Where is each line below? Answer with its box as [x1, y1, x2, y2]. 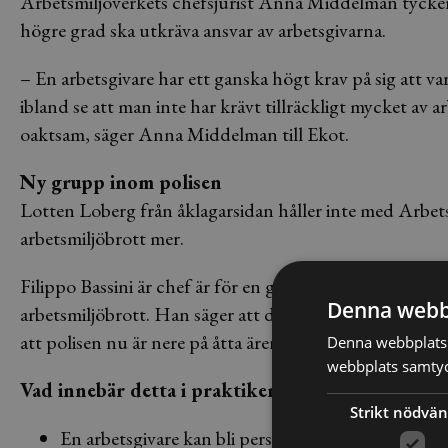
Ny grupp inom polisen [20, 169, 222, 195]
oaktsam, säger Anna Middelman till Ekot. [20, 121, 349, 147]
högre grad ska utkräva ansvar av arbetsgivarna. [20, 17, 386, 43]
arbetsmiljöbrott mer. [20, 225, 184, 251]
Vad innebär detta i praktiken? [20, 377, 287, 403]
